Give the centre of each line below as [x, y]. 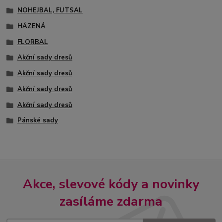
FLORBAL [32, 42]
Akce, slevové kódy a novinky [111, 184]
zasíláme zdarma [111, 201]
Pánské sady [37, 121]
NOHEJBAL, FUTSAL [50, 11]
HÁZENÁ [31, 26]
